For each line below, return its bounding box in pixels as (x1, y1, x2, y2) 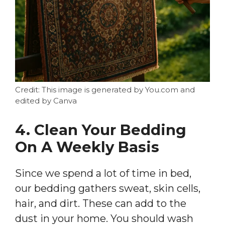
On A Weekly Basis (15, 138, 159, 156)
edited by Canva (15, 95, 77, 105)
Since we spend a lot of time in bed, (15, 167, 191, 179)
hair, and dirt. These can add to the (15, 197, 186, 209)
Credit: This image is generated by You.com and (15, 84, 195, 94)
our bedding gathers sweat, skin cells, (15, 182, 200, 194)
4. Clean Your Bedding (15, 121, 186, 139)
